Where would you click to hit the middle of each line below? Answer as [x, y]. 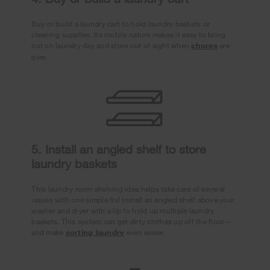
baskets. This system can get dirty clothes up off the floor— [132, 221]
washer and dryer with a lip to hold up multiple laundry [123, 211]
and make [49, 232]
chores [204, 46]
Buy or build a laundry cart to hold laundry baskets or [121, 24]
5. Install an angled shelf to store [119, 149]
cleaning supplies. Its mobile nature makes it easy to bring [129, 35]
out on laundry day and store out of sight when [111, 46]
